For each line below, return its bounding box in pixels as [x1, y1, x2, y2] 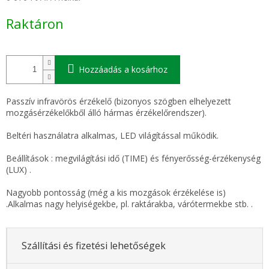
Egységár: [5, 8, 43, 20]
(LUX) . [6, 163, 31, 175]
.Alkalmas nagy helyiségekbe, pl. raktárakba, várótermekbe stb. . [6, 198, 253, 210]
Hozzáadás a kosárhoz [79, 63, 168, 75]
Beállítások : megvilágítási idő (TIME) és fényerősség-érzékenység [6, 152, 261, 164]
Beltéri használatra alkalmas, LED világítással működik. [6, 129, 219, 141]
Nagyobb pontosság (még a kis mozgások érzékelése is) [6, 186, 226, 198]
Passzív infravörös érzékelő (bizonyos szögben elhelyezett [6, 95, 231, 107]
